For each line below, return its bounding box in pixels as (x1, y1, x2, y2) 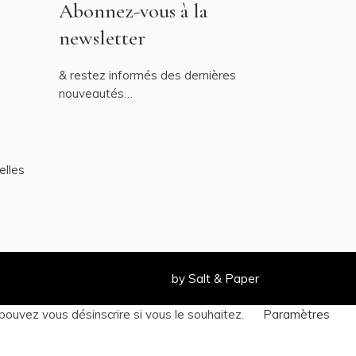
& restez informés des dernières (58, 68, 236, 83)
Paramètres (263, 307, 330, 322)
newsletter (58, 25, 145, 50)
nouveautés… (58, 86, 133, 101)
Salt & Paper (188, 271, 259, 286)
